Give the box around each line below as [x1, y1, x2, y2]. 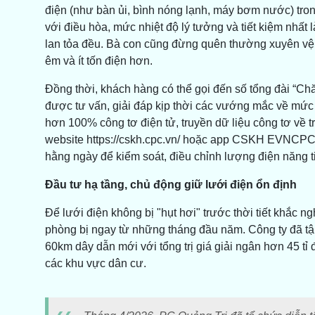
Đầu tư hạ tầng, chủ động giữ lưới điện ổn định [44, 179, 297, 191]
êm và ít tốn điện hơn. [44, 55, 153, 67]
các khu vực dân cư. [44, 257, 146, 270]
